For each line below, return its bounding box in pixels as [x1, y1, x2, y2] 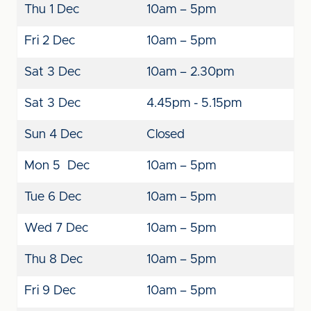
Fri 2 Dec [24, 35, 75, 47]
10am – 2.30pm [146, 66, 234, 78]
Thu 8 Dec [24, 253, 83, 266]
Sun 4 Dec [24, 128, 83, 141]
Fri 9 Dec [24, 285, 76, 297]
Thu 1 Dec [24, 3, 79, 16]
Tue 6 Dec [24, 191, 81, 203]
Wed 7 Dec [24, 222, 88, 235]
